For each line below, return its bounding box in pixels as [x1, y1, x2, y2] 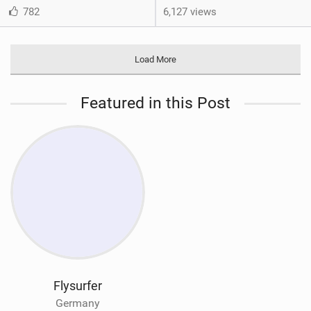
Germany [56, 296, 100, 310]
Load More [135, 53, 176, 65]
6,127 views [163, 5, 217, 18]
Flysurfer [53, 278, 102, 293]
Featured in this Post [81, 93, 230, 112]
